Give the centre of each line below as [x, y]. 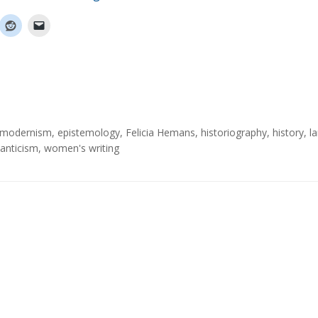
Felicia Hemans [160, 132]
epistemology [89, 132]
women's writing [82, 148]
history [288, 132]
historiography [234, 132]
